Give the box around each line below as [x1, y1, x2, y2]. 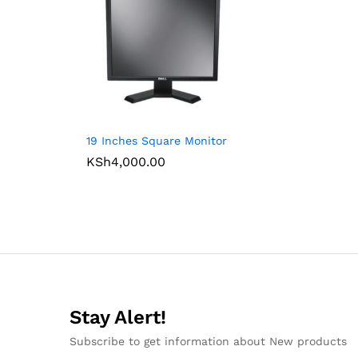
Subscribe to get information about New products [70, 335, 347, 348]
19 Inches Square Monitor [86, 134, 227, 148]
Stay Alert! [70, 306, 166, 329]
